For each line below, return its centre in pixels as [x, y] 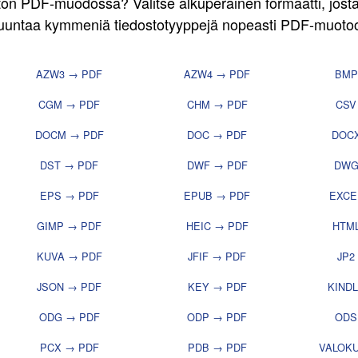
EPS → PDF [69, 196]
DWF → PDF [217, 165]
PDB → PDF [217, 348]
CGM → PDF [69, 105]
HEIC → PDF [217, 226]
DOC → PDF [217, 135]
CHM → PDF [217, 105]
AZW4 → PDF [217, 74]
